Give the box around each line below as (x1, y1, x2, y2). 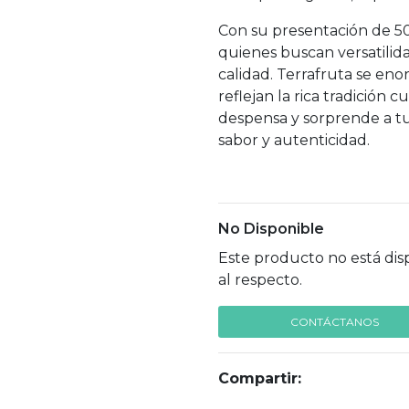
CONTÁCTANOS (290, 315, 379, 330)
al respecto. (218, 271, 302, 289)
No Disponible (218, 220, 324, 238)
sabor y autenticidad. (218, 131, 370, 150)
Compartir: (218, 370, 301, 388)
